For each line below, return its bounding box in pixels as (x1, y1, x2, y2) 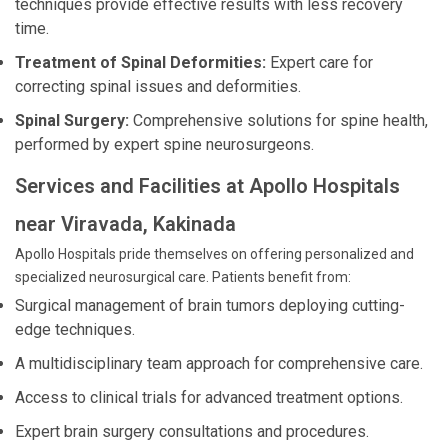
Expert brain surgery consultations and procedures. (15, 422, 369, 441)
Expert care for (266, 53, 373, 72)
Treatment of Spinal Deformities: (15, 53, 266, 72)
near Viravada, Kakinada (15, 212, 236, 236)
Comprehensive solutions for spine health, (129, 111, 428, 130)
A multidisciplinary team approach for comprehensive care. (15, 354, 423, 373)
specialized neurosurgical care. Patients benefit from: (15, 269, 351, 285)
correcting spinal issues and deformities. (15, 77, 301, 96)
